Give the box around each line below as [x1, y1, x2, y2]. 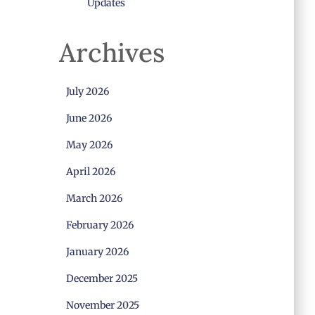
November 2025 [65, 299, 139, 311]
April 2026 [65, 165, 115, 178]
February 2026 [65, 219, 134, 231]
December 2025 [65, 272, 138, 285]
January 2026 [65, 245, 129, 258]
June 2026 [65, 112, 112, 124]
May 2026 [65, 139, 112, 151]
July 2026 [65, 85, 109, 98]
